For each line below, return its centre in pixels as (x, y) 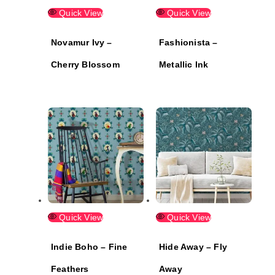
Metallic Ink (184, 65)
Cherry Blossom (85, 65)
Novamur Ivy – (82, 43)
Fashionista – (188, 43)
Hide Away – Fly (193, 247)
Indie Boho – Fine (89, 247)
